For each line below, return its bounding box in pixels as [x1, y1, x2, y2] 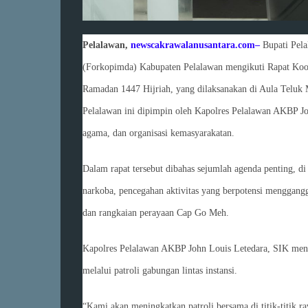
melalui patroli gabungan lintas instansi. [82, 265, 237, 276]
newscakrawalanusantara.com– [130, 39, 260, 50]
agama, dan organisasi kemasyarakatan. [82, 127, 234, 138]
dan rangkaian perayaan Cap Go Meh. [82, 207, 229, 218]
